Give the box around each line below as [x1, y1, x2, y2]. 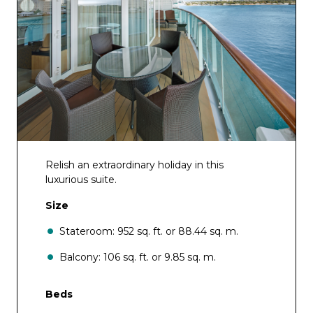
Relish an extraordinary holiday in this [45, 159, 224, 171]
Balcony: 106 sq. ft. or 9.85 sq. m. [59, 251, 216, 263]
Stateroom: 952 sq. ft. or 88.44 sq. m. [59, 225, 238, 238]
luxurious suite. [45, 173, 117, 186]
